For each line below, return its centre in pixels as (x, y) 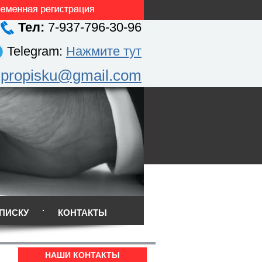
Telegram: (37, 51)
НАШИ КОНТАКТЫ (82, 255)
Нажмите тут (104, 51)
